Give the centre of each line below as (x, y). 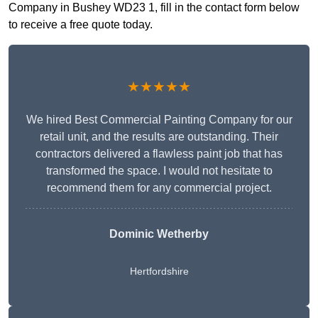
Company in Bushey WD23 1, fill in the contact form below (154, 8)
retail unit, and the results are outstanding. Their (159, 137)
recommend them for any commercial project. (159, 188)
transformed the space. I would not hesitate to (159, 171)
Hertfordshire (159, 272)
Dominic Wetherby (159, 234)
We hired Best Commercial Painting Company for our (159, 120)
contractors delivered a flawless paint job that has (159, 154)
